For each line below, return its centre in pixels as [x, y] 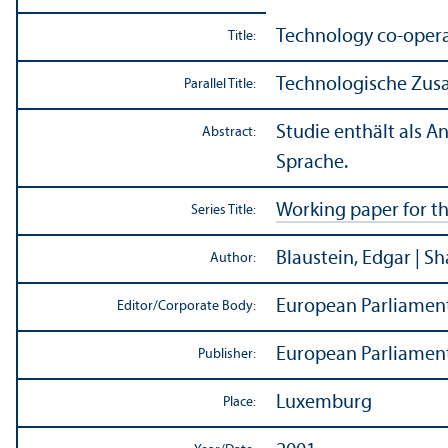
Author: [233, 259]
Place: [239, 403]
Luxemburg [324, 403]
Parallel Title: [220, 85]
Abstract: [229, 133]
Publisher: [227, 355]
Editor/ [137, 307]
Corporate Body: [207, 307]
